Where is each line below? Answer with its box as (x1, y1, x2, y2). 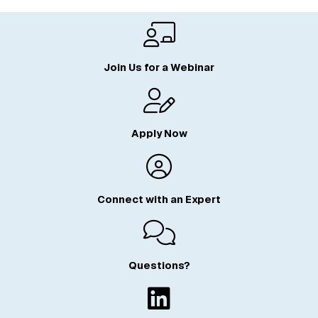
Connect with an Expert (97, 193, 221, 207)
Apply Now (131, 127, 187, 141)
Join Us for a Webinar (104, 61, 214, 75)
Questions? (128, 259, 190, 273)
